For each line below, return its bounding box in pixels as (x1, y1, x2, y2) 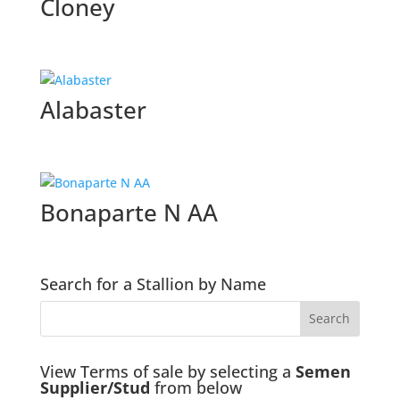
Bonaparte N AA (39, 196, 218, 229)
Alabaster (39, 94, 146, 127)
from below (149, 376, 242, 398)
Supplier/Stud (39, 376, 150, 398)
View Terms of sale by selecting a (39, 360, 296, 382)
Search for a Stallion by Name (39, 272, 266, 295)
